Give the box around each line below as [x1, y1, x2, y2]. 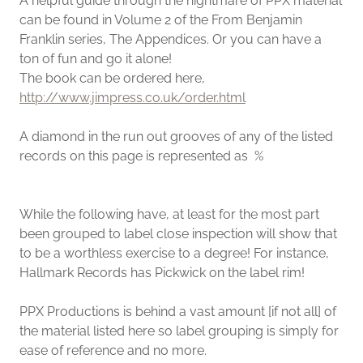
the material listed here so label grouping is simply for [19, 323, 339, 339]
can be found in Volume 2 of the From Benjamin [19, 12, 302, 28]
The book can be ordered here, [19, 70, 205, 86]
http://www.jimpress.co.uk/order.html [19, 90, 246, 105]
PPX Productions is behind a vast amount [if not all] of [19, 304, 336, 319]
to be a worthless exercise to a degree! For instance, [19, 246, 329, 261]
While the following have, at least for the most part [19, 207, 319, 222]
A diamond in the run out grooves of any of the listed [19, 129, 333, 144]
